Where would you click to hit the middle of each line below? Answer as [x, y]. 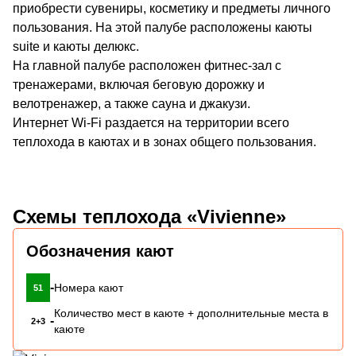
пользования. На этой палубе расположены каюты [163, 27]
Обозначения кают [100, 251]
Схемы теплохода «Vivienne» [149, 216]
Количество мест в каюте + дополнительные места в [191, 313]
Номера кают [89, 287]
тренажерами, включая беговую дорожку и [139, 84]
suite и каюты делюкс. [76, 46]
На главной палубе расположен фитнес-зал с [147, 65]
